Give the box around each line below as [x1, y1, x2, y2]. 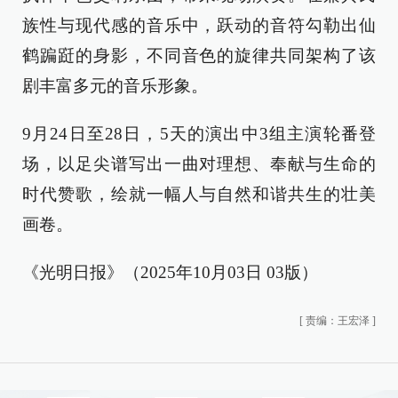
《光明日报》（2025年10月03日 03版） [22, 263, 318, 282]
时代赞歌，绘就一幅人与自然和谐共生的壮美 [22, 185, 376, 203]
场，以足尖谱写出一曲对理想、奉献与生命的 [22, 155, 376, 173]
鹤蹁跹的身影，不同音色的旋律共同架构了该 [22, 46, 376, 65]
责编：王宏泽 [306, 314, 370, 327]
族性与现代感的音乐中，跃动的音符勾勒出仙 [22, 16, 376, 35]
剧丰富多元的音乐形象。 [22, 76, 208, 95]
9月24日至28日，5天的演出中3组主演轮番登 [22, 124, 376, 143]
